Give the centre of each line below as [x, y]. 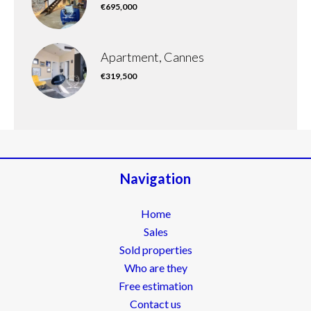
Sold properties [155, 250]
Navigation [155, 178]
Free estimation [155, 286]
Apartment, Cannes [152, 57]
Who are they [155, 268]
